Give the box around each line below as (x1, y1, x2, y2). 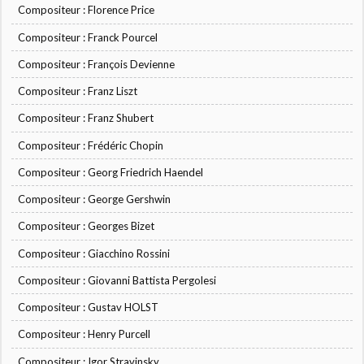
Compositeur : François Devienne (18, 57, 175, 71)
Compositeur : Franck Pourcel (18, 30, 158, 44)
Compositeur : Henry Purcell (18, 327, 151, 341)
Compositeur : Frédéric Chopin (18, 138, 164, 152)
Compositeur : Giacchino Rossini (18, 246, 171, 260)
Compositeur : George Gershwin (18, 193, 171, 206)
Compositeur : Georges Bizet (18, 219, 155, 233)
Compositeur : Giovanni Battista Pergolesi (18, 273, 217, 287)
